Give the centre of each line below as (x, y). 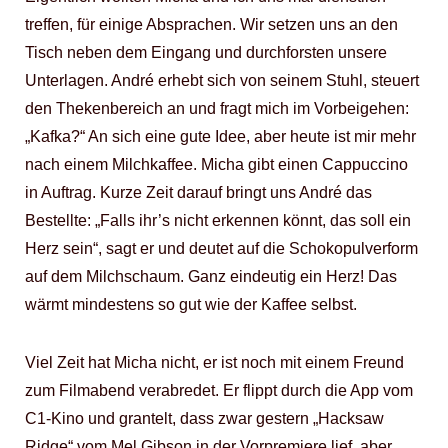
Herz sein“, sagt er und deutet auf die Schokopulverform (221, 248)
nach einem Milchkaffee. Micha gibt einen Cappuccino (216, 164)
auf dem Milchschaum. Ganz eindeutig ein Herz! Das (211, 276)
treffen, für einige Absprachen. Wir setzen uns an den (211, 24)
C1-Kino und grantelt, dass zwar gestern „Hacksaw (204, 418)
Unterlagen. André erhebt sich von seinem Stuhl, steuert (222, 80)
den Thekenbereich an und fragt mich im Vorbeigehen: (217, 108)
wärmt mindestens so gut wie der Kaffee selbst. (191, 304)
